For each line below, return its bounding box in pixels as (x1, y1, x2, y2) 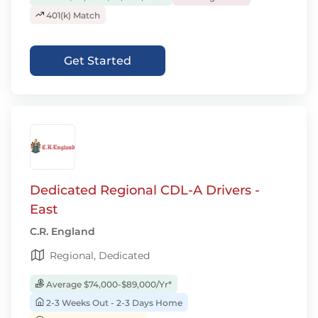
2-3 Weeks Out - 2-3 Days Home (44, 297, 182, 308)
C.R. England (30, 225, 95, 238)
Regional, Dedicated (50, 249, 150, 262)
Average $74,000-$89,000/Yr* (44, 279, 172, 290)
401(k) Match (44, 10, 100, 21)
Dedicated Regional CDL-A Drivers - (30, 182, 260, 198)
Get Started (64, 54, 131, 67)
